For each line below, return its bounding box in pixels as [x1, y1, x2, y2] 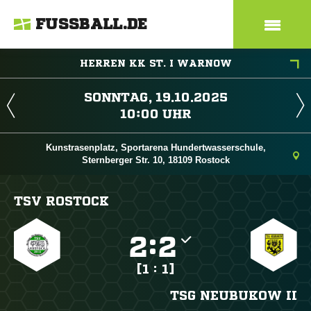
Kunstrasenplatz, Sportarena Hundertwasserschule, [45, 142, 266, 153]
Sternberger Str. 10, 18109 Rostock [81, 155, 230, 165]
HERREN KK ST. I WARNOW [79, 58, 232, 68]
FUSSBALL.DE [35, 17, 148, 32]
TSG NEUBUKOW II [169, 289, 297, 301]
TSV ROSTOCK [14, 194, 109, 207]
